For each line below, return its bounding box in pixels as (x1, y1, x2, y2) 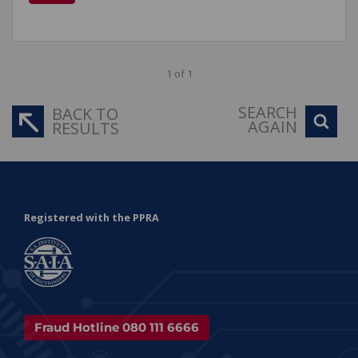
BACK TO (52, 103, 118, 125)
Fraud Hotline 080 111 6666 (34, 320, 199, 335)
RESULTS (52, 117, 119, 139)
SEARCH (238, 101, 297, 123)
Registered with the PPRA (24, 210, 159, 225)
